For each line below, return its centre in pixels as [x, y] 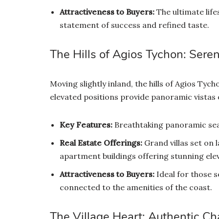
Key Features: [86, 124]
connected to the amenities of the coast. [136, 187]
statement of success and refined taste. [134, 25]
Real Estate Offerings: [101, 142]
